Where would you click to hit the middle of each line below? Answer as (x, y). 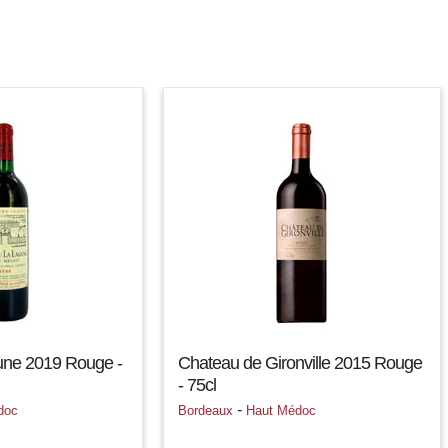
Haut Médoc (281, 410)
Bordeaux (205, 410)
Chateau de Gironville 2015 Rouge (300, 363)
